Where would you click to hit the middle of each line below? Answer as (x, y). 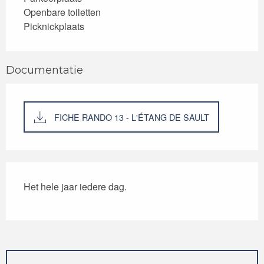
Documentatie (44, 70)
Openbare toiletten (62, 12)
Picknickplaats (54, 27)
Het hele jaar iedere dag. (75, 186)
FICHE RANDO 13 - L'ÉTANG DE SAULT (132, 117)
